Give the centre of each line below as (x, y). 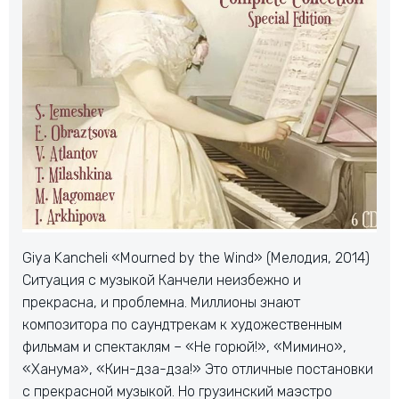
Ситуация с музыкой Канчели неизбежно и (162, 280)
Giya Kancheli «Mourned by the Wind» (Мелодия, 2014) (196, 257)
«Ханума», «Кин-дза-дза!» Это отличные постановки (198, 369)
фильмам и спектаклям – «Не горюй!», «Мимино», (184, 346)
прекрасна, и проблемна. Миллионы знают (161, 302)
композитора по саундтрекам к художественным (182, 324)
